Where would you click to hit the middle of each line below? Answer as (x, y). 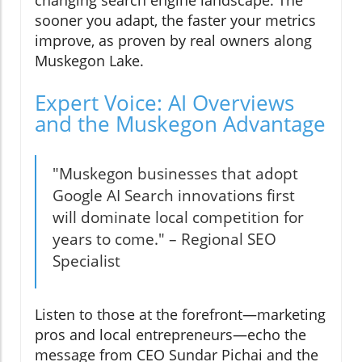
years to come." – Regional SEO (164, 239)
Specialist (86, 261)
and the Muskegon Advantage (180, 123)
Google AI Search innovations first (174, 195)
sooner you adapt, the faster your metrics (175, 20)
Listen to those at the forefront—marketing (180, 314)
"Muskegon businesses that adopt (175, 173)
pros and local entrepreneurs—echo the (170, 334)
